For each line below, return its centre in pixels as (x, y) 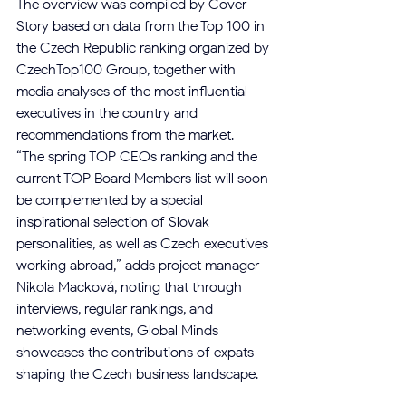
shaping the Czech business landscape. (137, 374)
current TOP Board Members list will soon (144, 179)
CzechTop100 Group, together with (128, 70)
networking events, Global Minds (119, 331)
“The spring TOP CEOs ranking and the (139, 157)
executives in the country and (109, 113)
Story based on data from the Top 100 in (142, 26)
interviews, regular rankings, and (116, 309)
